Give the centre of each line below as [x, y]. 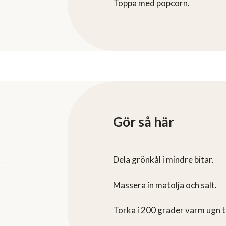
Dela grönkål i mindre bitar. [163, 160]
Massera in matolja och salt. [166, 185]
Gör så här [144, 122]
